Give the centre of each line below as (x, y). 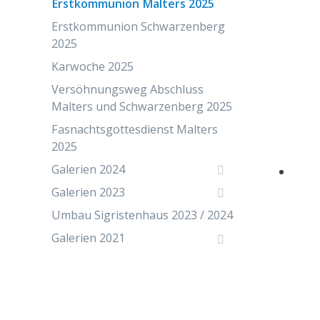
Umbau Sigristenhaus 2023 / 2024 (142, 215)
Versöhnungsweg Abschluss (127, 89)
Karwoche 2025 (92, 66)
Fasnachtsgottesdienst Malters (135, 129)
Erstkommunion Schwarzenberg (138, 26)
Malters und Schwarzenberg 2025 (142, 106)
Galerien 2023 (88, 192)
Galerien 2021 (88, 238)
